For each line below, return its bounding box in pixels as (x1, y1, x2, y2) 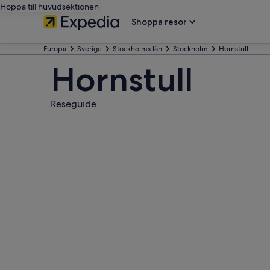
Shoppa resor (131, 16, 187, 27)
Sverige (77, 44, 102, 54)
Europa (43, 44, 66, 54)
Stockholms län (113, 44, 162, 54)
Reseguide (51, 98, 96, 110)
